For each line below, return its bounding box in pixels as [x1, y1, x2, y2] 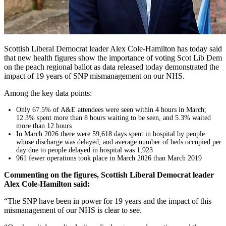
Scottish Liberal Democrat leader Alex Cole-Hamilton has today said [4, 44, 222, 53]
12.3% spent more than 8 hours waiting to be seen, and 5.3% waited [16, 114, 211, 122]
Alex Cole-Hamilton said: [4, 180, 90, 189]
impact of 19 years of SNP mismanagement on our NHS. [4, 72, 185, 81]
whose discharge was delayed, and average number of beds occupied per [16, 138, 221, 146]
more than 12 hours [16, 122, 72, 130]
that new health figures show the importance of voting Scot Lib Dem [4, 53, 222, 63]
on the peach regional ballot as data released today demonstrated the [4, 63, 219, 72]
